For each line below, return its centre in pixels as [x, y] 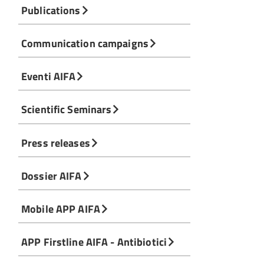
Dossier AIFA [52, 175]
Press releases [56, 142]
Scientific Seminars [67, 109]
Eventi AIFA [49, 76]
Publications [51, 10]
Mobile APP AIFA [61, 208]
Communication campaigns [85, 43]
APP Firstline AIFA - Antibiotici [94, 242]
